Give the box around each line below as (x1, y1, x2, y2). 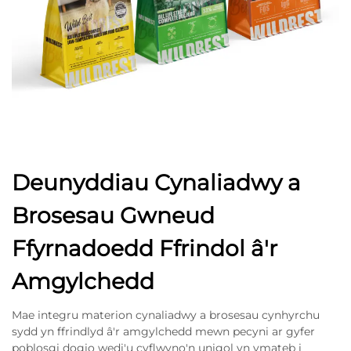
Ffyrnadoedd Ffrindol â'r (12, 235, 277, 262)
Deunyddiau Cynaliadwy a (12, 169, 301, 197)
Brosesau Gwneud (12, 202, 215, 230)
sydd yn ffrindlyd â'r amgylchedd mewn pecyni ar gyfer (12, 324, 315, 339)
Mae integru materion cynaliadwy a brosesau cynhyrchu (12, 308, 320, 323)
